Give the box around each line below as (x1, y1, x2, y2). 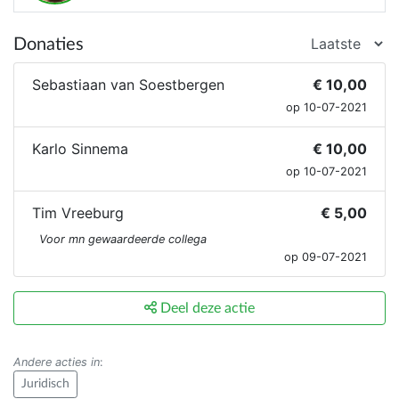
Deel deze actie (157, 301, 255, 316)
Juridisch (21, 378, 69, 391)
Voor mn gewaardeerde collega (39, 232, 207, 247)
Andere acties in (13, 355, 100, 370)
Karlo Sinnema (32, 140, 128, 159)
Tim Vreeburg (32, 204, 124, 223)
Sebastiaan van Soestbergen (32, 76, 224, 94)
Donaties (13, 36, 84, 54)
